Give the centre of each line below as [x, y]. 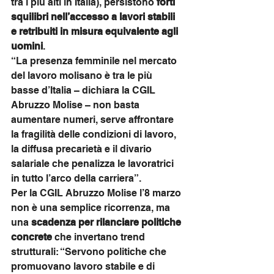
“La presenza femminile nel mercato [95, 61]
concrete [31, 237]
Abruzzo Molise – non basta [76, 105]
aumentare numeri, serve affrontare [94, 120]
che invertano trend [100, 237]
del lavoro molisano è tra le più [83, 76]
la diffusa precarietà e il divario [83, 149]
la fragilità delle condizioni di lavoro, [95, 134]
